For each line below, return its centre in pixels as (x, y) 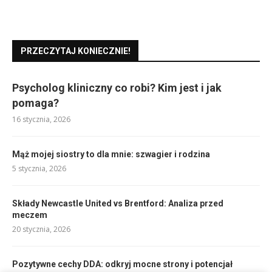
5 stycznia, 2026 (39, 169)
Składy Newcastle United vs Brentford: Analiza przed (118, 204)
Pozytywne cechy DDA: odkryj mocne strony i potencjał (122, 264)
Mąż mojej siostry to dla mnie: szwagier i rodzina (111, 155)
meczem (30, 215)
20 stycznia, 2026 (41, 229)
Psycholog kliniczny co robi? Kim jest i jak (117, 88)
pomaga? (36, 103)
